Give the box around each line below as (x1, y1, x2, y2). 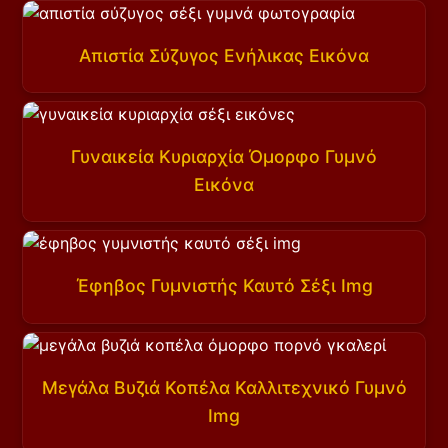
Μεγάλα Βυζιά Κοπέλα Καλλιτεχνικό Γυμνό (41, 376, 407, 398)
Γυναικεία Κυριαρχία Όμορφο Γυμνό (71, 146, 377, 168)
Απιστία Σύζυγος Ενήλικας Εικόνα (79, 44, 369, 66)
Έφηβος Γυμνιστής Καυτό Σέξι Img (75, 275, 373, 297)
